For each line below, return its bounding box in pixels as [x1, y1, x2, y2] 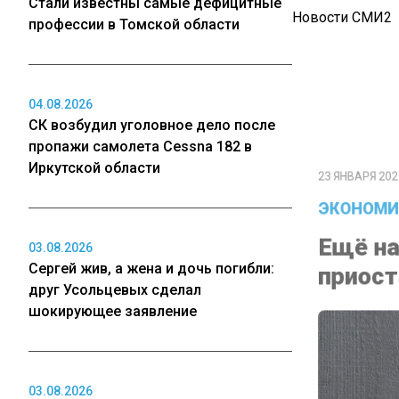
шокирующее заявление [28, 303, 197, 320]
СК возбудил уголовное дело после [28, 117, 275, 134]
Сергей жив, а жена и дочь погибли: [28, 260, 274, 277]
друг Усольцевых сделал [28, 281, 201, 298]
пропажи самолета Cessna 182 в [28, 138, 252, 155]
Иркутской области [28, 159, 160, 176]
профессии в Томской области [28, 16, 240, 33]
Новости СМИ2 [292, 9, 392, 26]
